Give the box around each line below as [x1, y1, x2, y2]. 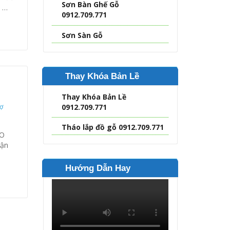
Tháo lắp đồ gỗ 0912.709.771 [62, 122, 164, 132]
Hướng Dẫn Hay [65, 163, 131, 173]
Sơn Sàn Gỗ [62, 30, 103, 40]
